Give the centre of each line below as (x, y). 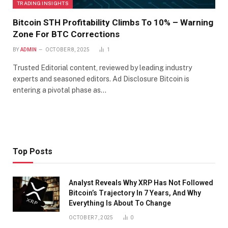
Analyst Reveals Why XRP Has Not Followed (141, 183)
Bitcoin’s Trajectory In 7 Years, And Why (135, 193)
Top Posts (33, 152)
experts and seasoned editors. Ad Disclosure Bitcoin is (101, 79)
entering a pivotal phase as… (60, 90)
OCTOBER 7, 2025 (91, 218)
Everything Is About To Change (120, 203)
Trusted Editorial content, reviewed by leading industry (102, 68)
